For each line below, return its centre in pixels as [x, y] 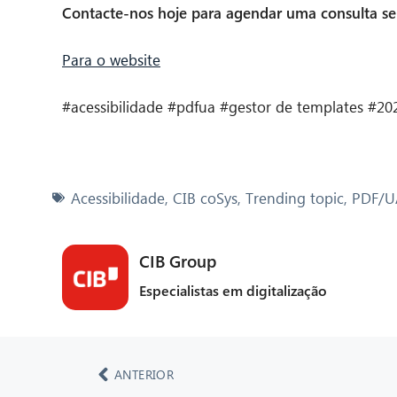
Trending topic [295, 198]
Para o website [111, 59]
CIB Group [177, 261]
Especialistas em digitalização [233, 290]
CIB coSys [205, 198]
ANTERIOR [144, 375]
